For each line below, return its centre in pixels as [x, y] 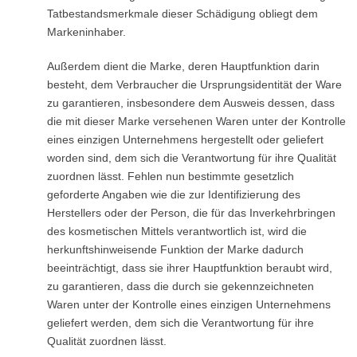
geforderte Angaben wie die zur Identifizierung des [173, 194]
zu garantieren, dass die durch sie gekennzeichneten [180, 286]
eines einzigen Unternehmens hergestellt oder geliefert [185, 139]
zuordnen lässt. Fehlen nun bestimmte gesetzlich [170, 176]
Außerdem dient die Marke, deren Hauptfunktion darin [183, 66]
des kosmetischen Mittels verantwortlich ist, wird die [177, 231]
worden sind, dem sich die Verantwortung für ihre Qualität [191, 158]
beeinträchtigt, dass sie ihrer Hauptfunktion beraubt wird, [189, 268]
